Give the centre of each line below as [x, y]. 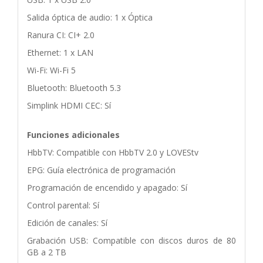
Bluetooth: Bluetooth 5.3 [74, 87]
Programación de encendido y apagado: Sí [107, 187]
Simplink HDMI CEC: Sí [69, 105]
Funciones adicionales [73, 134]
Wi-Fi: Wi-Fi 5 [51, 70]
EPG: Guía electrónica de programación [101, 170]
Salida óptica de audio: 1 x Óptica [90, 17]
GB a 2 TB [47, 252]
